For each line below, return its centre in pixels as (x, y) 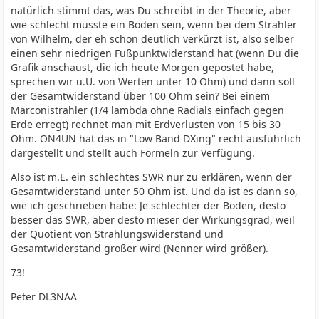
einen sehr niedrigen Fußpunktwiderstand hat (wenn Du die (155, 53)
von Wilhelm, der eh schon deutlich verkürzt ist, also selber (153, 39)
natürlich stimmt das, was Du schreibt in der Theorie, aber (151, 11)
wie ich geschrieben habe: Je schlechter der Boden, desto (148, 206)
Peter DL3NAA (44, 297)
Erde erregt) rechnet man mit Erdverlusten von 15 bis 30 (146, 125)
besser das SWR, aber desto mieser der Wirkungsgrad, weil (153, 220)
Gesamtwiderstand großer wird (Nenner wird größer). (140, 249)
